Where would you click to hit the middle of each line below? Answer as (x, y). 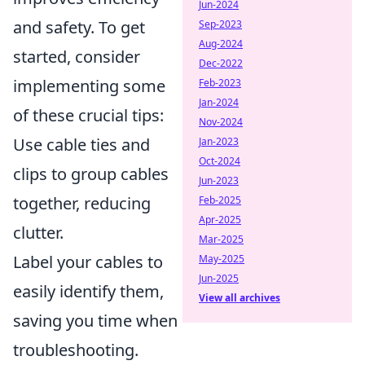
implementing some (89, 86)
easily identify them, (88, 292)
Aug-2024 (221, 44)
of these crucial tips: (88, 116)
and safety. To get (79, 28)
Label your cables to (88, 262)
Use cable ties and (81, 145)
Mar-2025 (221, 239)
